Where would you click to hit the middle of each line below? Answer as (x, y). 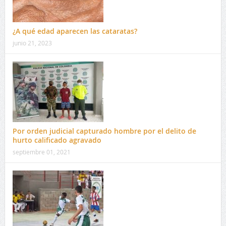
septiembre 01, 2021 (41, 152)
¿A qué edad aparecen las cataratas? (75, 31)
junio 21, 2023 (32, 43)
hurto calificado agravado (57, 140)
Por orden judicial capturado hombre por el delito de (104, 131)
